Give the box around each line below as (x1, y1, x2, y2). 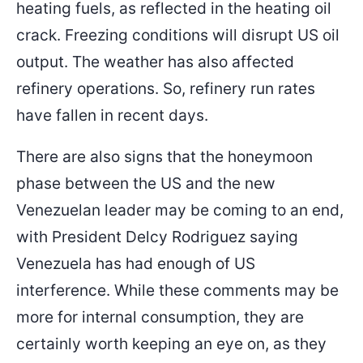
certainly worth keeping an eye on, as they (16, 333, 327, 353)
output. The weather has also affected (16, 51, 294, 71)
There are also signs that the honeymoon (16, 146, 313, 166)
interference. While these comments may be (16, 280, 339, 300)
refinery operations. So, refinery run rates (16, 78, 315, 98)
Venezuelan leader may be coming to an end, (16, 199, 344, 220)
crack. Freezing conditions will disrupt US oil (16, 24, 340, 45)
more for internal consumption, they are (16, 306, 304, 327)
